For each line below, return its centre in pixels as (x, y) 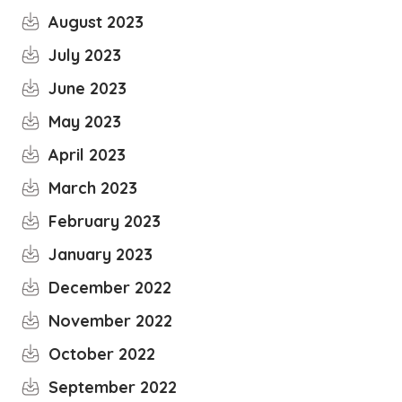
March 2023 (93, 188)
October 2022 (102, 354)
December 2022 (110, 288)
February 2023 (105, 221)
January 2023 (101, 254)
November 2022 (111, 321)
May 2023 (85, 122)
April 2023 (87, 155)
